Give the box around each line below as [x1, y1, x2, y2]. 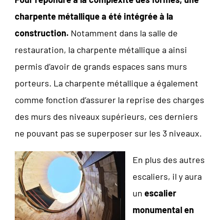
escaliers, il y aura [133, 170, 202, 182]
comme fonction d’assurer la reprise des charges [15, 94, 204, 105]
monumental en [133, 204, 194, 215]
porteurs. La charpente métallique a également [15, 77, 198, 88]
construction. [15, 27, 69, 38]
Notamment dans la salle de [69, 27, 178, 38]
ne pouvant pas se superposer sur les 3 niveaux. [15, 127, 202, 138]
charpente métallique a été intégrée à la [15, 10, 173, 22]
